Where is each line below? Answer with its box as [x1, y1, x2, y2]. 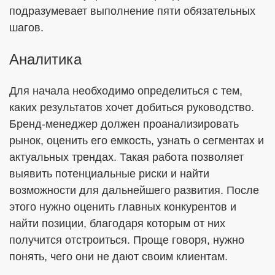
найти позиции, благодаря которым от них [9, 217, 225, 230]
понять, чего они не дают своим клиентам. [9, 250, 228, 263]
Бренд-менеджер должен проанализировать [9, 118, 239, 130]
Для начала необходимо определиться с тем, [9, 85, 242, 97]
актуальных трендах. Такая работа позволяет [9, 151, 244, 163]
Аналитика [9, 51, 82, 68]
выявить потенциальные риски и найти [9, 168, 209, 180]
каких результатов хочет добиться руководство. [9, 101, 254, 114]
